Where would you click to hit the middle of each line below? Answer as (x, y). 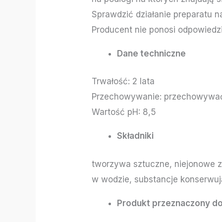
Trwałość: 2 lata (123, 82)
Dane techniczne (152, 53)
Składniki (136, 136)
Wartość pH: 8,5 (124, 112)
